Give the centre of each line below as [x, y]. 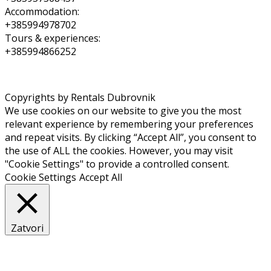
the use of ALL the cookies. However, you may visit [119, 150]
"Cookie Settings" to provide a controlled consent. [117, 164]
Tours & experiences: [53, 38]
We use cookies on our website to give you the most [123, 110]
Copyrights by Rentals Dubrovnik [80, 97]
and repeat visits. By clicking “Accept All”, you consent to [131, 137]
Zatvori [27, 228]
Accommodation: [42, 11]
